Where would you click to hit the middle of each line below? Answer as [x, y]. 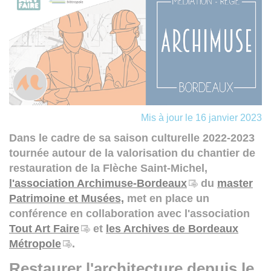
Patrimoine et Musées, [67, 198]
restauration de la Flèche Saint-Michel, [108, 168]
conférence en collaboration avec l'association [129, 213]
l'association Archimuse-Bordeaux [98, 183]
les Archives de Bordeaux [172, 228]
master [235, 183]
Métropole [35, 243]
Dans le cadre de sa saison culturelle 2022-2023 [132, 138]
